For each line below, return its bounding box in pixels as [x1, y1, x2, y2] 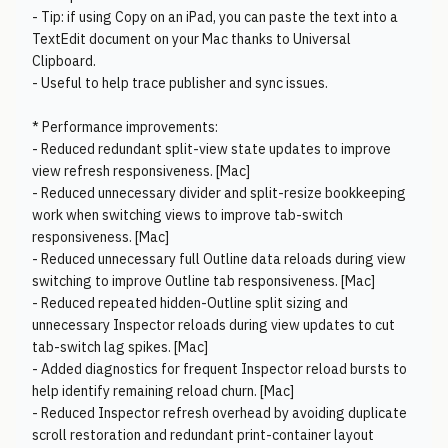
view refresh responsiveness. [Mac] [32, 162, 250, 180]
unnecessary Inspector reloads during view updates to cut [32, 316, 395, 334]
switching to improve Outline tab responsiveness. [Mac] [32, 272, 375, 290]
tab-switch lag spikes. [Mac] [32, 338, 208, 356]
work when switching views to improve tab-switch [32, 206, 343, 224]
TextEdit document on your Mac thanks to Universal [32, 30, 351, 48]
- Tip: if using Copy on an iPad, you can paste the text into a [32, 8, 398, 26]
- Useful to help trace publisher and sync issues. [32, 74, 328, 92]
